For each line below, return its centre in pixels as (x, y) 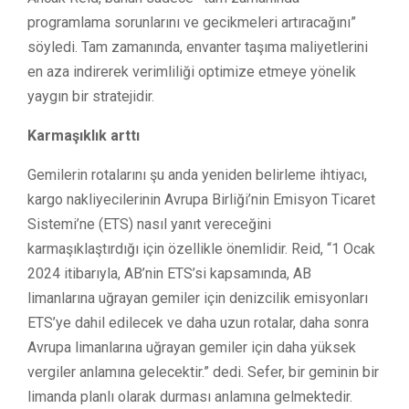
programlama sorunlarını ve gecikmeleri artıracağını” (192, 22)
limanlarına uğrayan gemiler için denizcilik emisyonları (198, 298)
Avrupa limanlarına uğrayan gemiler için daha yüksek (192, 347)
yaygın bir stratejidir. (91, 96)
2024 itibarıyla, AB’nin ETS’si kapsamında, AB (169, 273)
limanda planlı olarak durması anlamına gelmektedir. (190, 396)
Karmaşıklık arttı (85, 135)
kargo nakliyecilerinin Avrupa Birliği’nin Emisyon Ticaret (201, 199)
